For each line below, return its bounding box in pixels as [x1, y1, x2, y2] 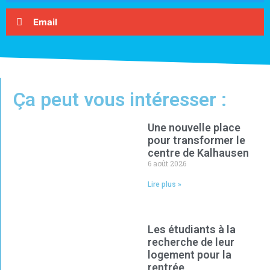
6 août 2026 [147, 159, 186, 168]
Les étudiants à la [147, 222, 236, 236]
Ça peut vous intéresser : [13, 88, 227, 111]
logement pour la [147, 248, 231, 261]
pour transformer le [147, 134, 245, 146]
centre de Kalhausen [147, 146, 249, 159]
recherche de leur [147, 235, 234, 248]
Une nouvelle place [147, 121, 240, 134]
